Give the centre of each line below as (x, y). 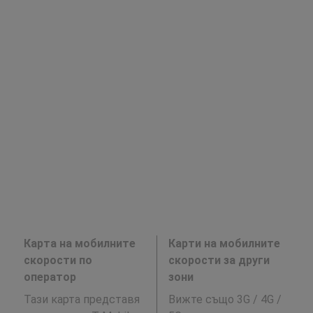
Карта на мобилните (79, 244)
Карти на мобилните (224, 244)
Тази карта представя (81, 300)
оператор (50, 277)
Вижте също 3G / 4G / (225, 300)
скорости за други (219, 261)
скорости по (58, 261)
